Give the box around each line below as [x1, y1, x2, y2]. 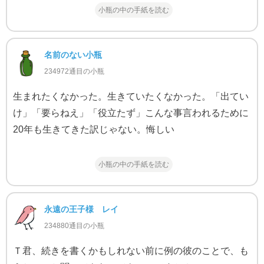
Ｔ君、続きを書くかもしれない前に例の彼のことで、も [12, 246, 249, 256]
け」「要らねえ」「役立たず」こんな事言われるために [12, 108, 249, 118]
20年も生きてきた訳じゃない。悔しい [12, 124, 174, 135]
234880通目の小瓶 [44, 222, 104, 230]
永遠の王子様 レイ [44, 204, 118, 214]
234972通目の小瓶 [44, 67, 104, 76]
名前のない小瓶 [44, 50, 102, 60]
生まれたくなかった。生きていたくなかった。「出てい [12, 91, 249, 102]
